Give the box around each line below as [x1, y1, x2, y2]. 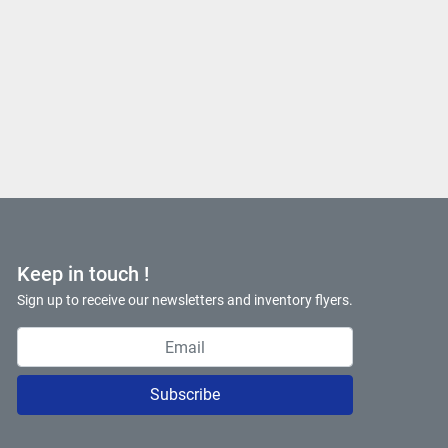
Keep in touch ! [17, 262, 149, 286]
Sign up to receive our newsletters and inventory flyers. [17, 292, 353, 308]
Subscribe [150, 385, 220, 404]
